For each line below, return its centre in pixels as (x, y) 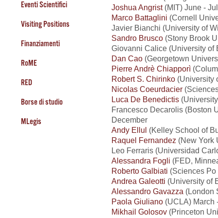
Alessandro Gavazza (147, 191)
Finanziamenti (40, 43)
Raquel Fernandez (144, 140)
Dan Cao (127, 58)
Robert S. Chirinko (143, 79)
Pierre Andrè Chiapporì (151, 68)
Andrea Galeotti (138, 181)
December (129, 119)
